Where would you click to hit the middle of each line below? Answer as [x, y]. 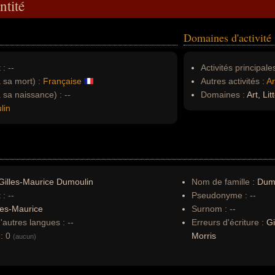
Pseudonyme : [219, 195]
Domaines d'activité [227, 37]
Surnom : [209, 209]
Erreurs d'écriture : [229, 222]
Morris [204, 236]
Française [62, 81]
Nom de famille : [224, 182]
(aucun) [25, 236]
